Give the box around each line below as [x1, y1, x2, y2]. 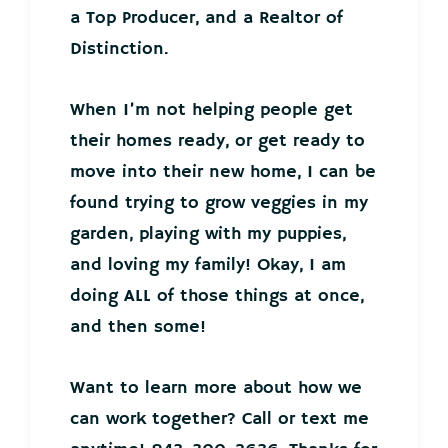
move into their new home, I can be [70, 160, 376, 183]
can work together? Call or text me [70, 407, 369, 430]
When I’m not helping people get [70, 98, 353, 121]
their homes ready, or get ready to [70, 129, 365, 152]
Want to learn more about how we [70, 376, 362, 399]
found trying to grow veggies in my [70, 191, 368, 214]
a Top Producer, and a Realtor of [70, 6, 343, 29]
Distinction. [70, 37, 168, 60]
